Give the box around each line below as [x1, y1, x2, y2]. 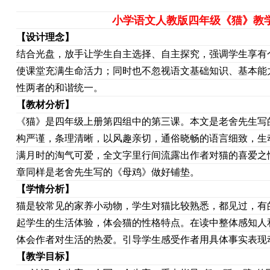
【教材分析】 [16, 99, 74, 110]
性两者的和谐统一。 [16, 83, 103, 93]
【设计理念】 [16, 32, 74, 42]
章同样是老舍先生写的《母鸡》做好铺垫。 [16, 167, 199, 177]
